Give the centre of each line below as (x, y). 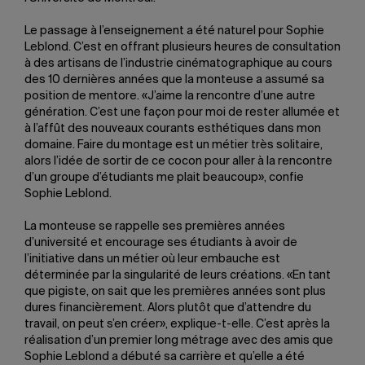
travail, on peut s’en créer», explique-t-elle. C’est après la (177, 324)
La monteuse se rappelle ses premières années (155, 226)
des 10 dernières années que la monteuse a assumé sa (174, 80)
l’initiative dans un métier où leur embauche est (152, 259)
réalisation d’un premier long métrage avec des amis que (179, 341)
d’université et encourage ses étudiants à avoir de (161, 243)
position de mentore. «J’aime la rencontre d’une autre (170, 96)
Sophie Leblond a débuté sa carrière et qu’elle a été (165, 357)
